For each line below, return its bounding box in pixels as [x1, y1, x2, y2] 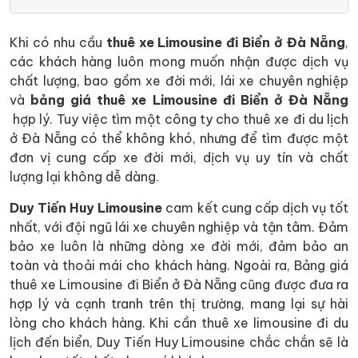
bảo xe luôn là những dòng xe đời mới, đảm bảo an [10, 237, 348, 254]
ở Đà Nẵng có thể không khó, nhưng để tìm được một [10, 129, 348, 146]
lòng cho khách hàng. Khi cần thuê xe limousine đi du [10, 314, 348, 331]
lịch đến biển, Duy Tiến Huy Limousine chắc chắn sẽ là [10, 333, 348, 350]
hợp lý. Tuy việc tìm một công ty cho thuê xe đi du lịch [10, 110, 348, 127]
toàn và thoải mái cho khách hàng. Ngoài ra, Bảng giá [10, 257, 348, 273]
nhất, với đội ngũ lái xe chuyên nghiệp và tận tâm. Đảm [10, 218, 348, 235]
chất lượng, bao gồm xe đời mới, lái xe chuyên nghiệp [10, 72, 348, 89]
